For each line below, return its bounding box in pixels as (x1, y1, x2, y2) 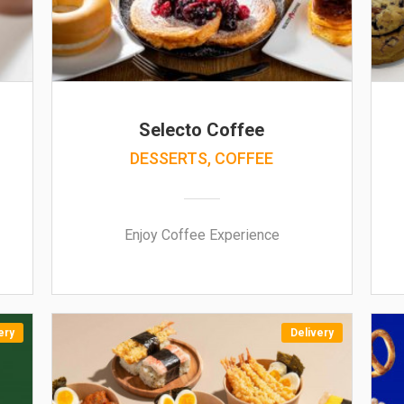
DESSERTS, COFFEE (130, 149, 274, 168)
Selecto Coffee (139, 119, 265, 141)
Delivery (289, 326, 334, 339)
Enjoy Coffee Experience (124, 226, 280, 243)
